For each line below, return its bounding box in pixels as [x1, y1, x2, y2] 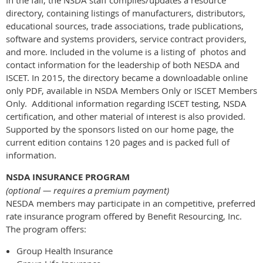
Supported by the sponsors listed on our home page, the [6, 123, 234, 135]
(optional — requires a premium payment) [6, 184, 169, 196]
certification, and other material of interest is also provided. [6, 110, 245, 122]
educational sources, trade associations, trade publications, [6, 19, 244, 32]
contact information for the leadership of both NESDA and [6, 58, 240, 70]
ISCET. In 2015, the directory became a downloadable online [6, 71, 248, 83]
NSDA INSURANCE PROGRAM [6, 170, 130, 183]
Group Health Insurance [16, 244, 113, 257]
